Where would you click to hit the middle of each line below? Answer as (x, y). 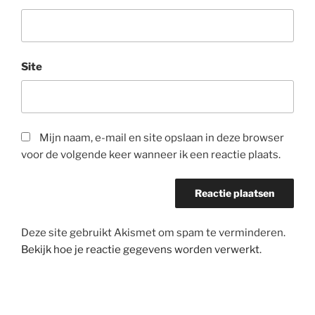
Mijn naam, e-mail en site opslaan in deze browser (162, 137)
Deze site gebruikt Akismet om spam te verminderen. (153, 232)
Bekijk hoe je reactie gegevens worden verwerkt (140, 249)
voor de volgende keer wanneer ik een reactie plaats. (151, 154)
